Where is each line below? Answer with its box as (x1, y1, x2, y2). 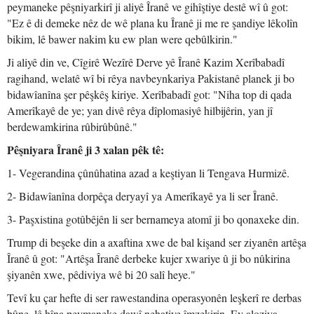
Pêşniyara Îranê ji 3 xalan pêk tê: (7, 142, 164, 158)
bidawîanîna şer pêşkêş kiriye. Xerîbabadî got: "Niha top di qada (7, 87, 292, 102)
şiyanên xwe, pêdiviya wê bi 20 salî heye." (7, 267, 199, 282)
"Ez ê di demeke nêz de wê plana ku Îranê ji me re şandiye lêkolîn (7, 15, 298, 30)
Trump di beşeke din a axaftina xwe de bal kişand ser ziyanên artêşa (7, 235, 306, 250)
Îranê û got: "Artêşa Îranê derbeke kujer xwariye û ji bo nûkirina (7, 251, 290, 266)
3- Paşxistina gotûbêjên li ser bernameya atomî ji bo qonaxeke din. (7, 212, 299, 226)
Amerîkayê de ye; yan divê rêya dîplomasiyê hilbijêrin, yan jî (7, 103, 273, 118)
